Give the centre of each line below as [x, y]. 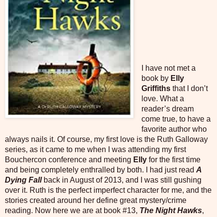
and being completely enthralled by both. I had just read [101, 170]
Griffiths [156, 89]
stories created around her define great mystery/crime [96, 201]
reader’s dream [167, 109]
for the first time [174, 160]
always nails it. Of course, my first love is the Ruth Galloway [106, 139]
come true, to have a [176, 119]
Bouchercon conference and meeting [69, 160]
